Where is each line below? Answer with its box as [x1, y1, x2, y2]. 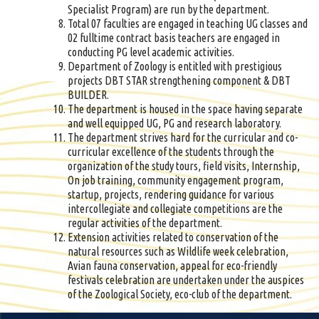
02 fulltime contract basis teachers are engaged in [68, 31, 280, 44]
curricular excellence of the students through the [68, 145, 274, 158]
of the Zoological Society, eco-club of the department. [68, 288, 292, 300]
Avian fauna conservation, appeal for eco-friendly [68, 259, 277, 272]
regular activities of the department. [68, 216, 222, 229]
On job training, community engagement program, [68, 174, 283, 187]
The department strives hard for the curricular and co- [68, 131, 298, 144]
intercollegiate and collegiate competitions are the [68, 202, 283, 215]
